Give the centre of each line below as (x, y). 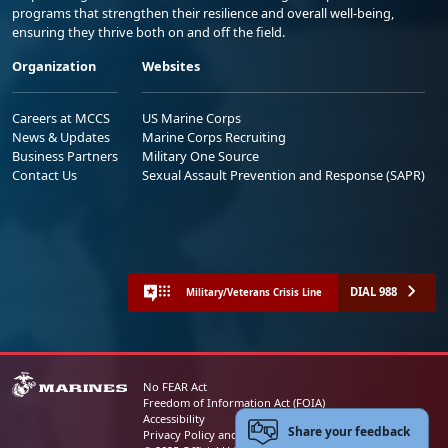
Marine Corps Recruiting (214, 137)
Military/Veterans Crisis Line (254, 292)
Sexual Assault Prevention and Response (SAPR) (283, 175)
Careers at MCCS (61, 118)
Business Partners (65, 156)
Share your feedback (349, 432)
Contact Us (44, 175)
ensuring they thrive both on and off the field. (148, 32)
